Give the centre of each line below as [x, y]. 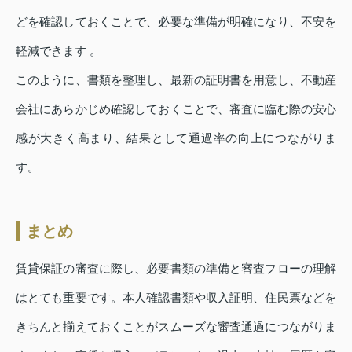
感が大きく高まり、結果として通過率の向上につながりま [176, 137]
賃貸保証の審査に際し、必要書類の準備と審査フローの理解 [176, 268]
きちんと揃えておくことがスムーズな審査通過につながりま [176, 326]
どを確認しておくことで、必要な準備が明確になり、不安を [176, 21]
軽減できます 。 [59, 50]
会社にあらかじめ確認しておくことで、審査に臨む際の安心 [176, 108]
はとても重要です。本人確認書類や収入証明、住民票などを [176, 297]
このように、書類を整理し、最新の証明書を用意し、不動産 [176, 79]
